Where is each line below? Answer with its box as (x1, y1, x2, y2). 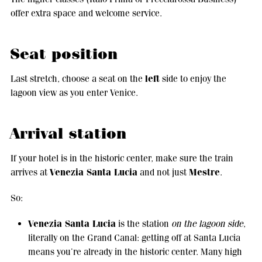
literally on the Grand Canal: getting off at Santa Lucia (27, 232, 240, 243)
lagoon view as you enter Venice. (10, 87, 138, 98)
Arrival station (9, 123, 126, 143)
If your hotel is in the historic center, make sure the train (10, 152, 233, 164)
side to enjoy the (159, 73, 226, 84)
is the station (115, 218, 171, 229)
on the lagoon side (171, 218, 243, 229)
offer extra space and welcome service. (10, 7, 162, 19)
